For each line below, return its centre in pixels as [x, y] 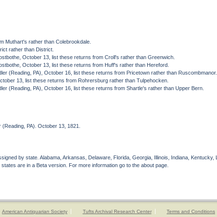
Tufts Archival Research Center [117, 211]
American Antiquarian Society [35, 211]
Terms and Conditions [191, 211]
